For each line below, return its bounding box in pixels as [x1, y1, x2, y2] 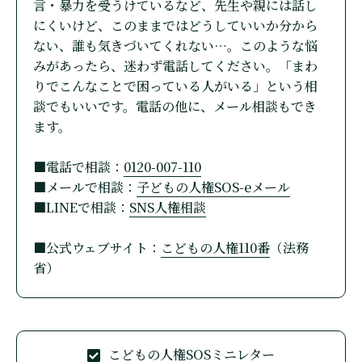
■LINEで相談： [33, 198, 129, 217]
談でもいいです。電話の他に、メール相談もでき [33, 97, 317, 116]
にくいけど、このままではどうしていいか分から [33, 16, 318, 36]
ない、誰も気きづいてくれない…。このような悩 [33, 36, 318, 56]
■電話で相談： [33, 158, 124, 177]
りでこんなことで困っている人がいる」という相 [33, 77, 318, 96]
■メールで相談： [33, 178, 137, 197]
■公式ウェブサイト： [33, 238, 161, 258]
